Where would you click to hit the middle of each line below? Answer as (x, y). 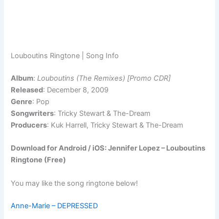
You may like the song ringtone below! (75, 183)
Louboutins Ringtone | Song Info (65, 56)
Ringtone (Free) (39, 160)
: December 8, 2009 (76, 90)
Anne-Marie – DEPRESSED (55, 206)
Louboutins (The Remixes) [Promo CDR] (104, 78)
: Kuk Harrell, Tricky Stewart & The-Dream (115, 125)
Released (27, 90)
